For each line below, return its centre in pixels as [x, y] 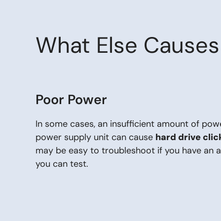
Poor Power [71, 99]
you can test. [62, 164]
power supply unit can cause [95, 137]
